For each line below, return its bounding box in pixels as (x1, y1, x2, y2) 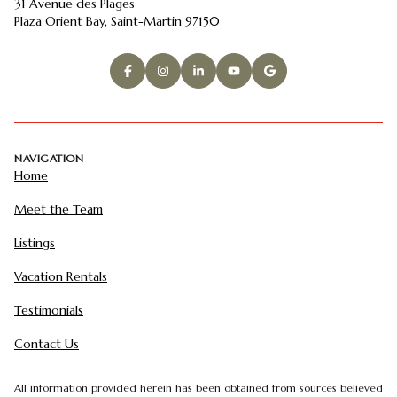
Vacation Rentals (14, 269, 107, 285)
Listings (14, 235, 55, 252)
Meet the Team (14, 201, 103, 218)
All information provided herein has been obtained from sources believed (14, 381, 383, 395)
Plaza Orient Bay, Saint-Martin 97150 (14, 12, 220, 29)
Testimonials (14, 302, 83, 319)
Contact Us (14, 336, 79, 353)
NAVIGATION (14, 152, 83, 166)
